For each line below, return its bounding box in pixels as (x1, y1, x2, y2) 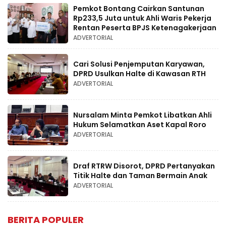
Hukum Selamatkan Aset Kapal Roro (73, 120, 206, 130)
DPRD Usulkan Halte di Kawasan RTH (73, 69, 206, 79)
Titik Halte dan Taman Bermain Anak (73, 171, 207, 181)
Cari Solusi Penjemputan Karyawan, (73, 59, 205, 70)
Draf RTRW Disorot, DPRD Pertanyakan (73, 161, 215, 172)
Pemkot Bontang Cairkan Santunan (73, 3, 204, 14)
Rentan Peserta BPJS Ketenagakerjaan (73, 22, 216, 33)
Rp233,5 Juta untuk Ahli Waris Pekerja (73, 13, 211, 23)
